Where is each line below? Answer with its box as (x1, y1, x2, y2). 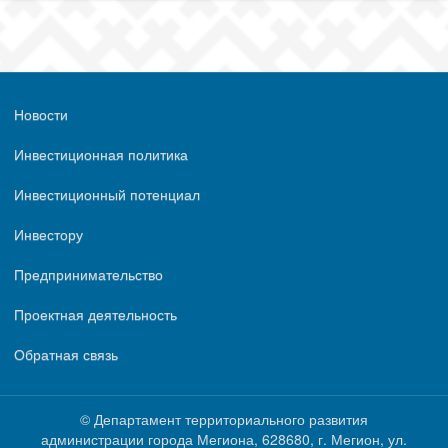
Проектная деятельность (14, 303, 177, 324)
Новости (14, 103, 68, 124)
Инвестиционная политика (14, 143, 188, 164)
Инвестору (14, 223, 83, 244)
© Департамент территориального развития (80, 409, 368, 429)
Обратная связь (14, 343, 118, 364)
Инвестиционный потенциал (14, 183, 200, 204)
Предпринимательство (14, 263, 163, 284)
